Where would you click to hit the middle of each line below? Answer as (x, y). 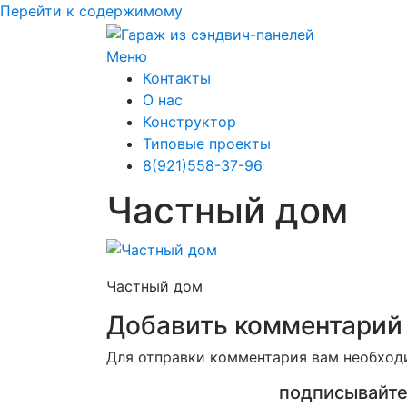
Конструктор (189, 121)
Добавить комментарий (254, 326)
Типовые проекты (207, 143)
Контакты (177, 78)
